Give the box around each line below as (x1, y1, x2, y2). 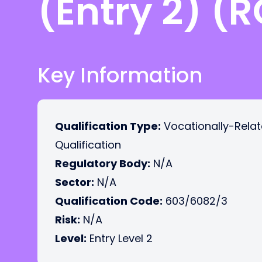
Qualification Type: (55, 119, 161, 133)
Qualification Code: (55, 194, 163, 208)
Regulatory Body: (55, 156, 150, 171)
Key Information (37, 61, 202, 89)
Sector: (55, 175, 94, 189)
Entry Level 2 (87, 231, 153, 246)
